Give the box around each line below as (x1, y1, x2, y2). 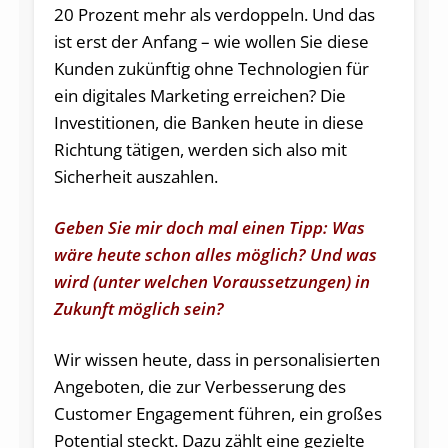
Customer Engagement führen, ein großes (53, 401, 382, 425)
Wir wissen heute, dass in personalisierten (53, 347, 380, 371)
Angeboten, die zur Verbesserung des (53, 374, 346, 398)
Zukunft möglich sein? (53, 296, 224, 320)
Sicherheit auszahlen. (53, 164, 218, 188)
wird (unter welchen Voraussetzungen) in (53, 269, 370, 293)
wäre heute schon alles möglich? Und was (53, 242, 377, 266)
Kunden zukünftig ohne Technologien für (53, 56, 369, 80)
